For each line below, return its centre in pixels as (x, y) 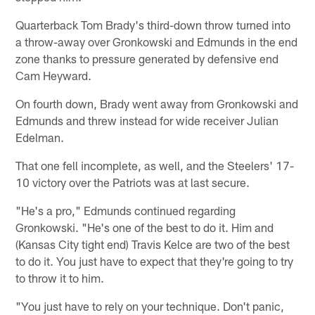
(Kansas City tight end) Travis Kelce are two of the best (153, 244)
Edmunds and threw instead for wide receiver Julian (147, 120)
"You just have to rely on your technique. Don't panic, (150, 306)
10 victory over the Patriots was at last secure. (133, 182)
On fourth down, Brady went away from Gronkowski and (157, 103)
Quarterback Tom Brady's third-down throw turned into (153, 24)
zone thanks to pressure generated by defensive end (147, 58)
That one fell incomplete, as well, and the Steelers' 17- (155, 165)
